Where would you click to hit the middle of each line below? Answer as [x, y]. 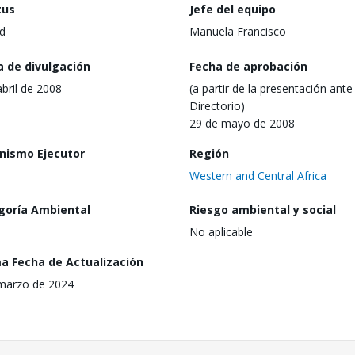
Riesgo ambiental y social [263, 210]
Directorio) [217, 105]
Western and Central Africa [258, 175]
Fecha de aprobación [248, 66]
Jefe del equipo [233, 9]
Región [209, 153]
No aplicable [221, 232]
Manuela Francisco [238, 31]
